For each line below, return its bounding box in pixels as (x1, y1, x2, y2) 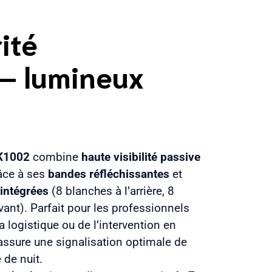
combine (30, 150, 82, 164)
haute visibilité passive (81, 150, 201, 164)
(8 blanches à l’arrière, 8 (49, 184, 175, 198)
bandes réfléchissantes (48, 167, 170, 181)
